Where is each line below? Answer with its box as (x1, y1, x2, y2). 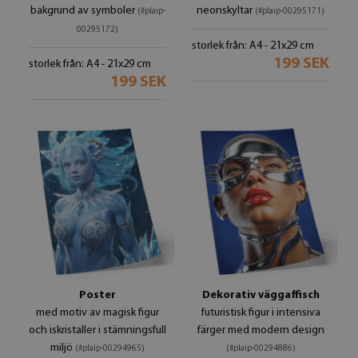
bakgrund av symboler (30, 5, 137, 17)
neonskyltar (197, 5, 255, 17)
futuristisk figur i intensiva (201, 307, 320, 319)
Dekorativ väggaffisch (201, 289, 320, 301)
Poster (79, 289, 116, 301)
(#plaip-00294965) (75, 344, 145, 353)
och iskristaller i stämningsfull (29, 324, 166, 336)
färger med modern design (197, 324, 324, 336)
